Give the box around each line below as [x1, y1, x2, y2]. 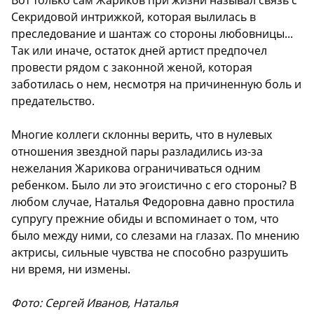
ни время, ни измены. [11, 261, 130, 278]
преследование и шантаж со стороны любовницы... [11, 26, 293, 42]
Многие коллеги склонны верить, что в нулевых [11, 127, 272, 143]
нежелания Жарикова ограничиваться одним [11, 161, 261, 177]
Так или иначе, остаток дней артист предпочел [11, 43, 267, 59]
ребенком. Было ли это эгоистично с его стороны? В [11, 177, 296, 193]
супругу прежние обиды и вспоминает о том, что [11, 211, 279, 227]
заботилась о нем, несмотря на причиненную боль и [11, 76, 301, 93]
